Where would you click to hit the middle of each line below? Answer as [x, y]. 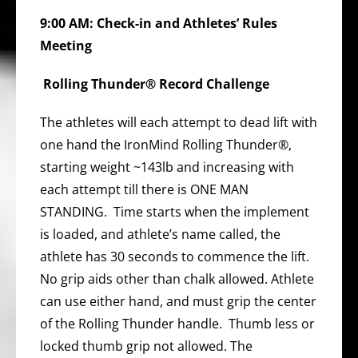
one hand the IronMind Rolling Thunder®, [166, 144]
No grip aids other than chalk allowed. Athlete [177, 278]
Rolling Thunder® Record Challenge [156, 84]
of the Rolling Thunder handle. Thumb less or [177, 323]
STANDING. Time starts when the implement [175, 211]
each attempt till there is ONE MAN [144, 189]
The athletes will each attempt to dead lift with [179, 122]
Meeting [66, 45]
